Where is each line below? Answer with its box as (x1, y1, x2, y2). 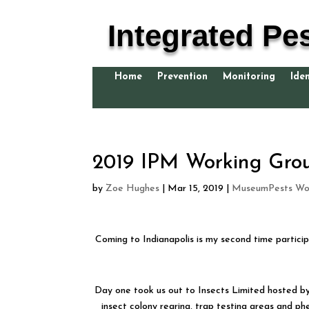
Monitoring (223, 71, 275, 82)
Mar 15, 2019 (168, 183, 224, 194)
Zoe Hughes (106, 183, 160, 194)
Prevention (157, 71, 208, 82)
